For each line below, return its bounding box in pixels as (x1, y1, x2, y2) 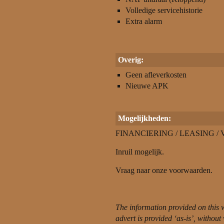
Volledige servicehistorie (125, 6, 202, 14)
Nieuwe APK (125, 81, 168, 90)
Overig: (118, 55, 143, 64)
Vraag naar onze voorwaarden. (115, 166, 212, 174)
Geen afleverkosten (125, 70, 186, 79)
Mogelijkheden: (118, 114, 171, 122)
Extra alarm (125, 17, 162, 25)
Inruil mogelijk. (115, 147, 164, 156)
